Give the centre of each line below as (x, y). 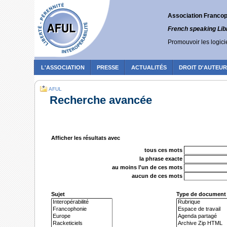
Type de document (201, 194)
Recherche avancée (101, 100)
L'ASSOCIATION (63, 68)
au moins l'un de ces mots (147, 167)
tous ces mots (164, 150)
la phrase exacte (161, 158)
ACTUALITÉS (149, 68)
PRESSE (108, 68)
